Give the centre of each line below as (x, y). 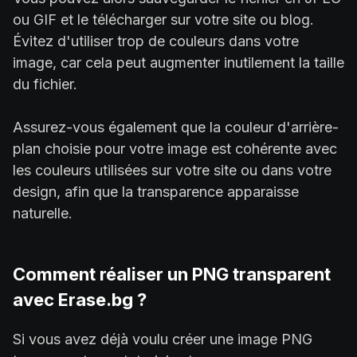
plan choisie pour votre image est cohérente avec (175, 148)
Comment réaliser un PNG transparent (172, 274)
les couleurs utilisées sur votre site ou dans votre (172, 170)
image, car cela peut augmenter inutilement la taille (178, 62)
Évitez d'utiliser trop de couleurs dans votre (156, 41)
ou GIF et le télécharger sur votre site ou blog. (163, 19)
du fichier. (45, 84)
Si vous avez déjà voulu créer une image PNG (163, 339)
